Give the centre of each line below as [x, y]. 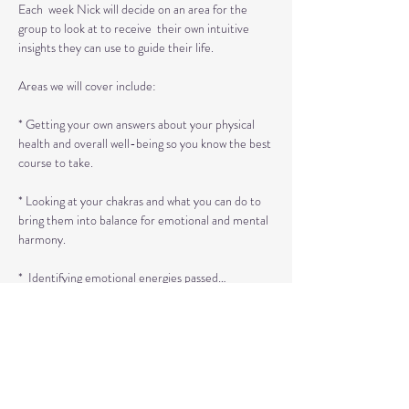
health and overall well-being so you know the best [146, 143]
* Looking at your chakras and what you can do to [141, 201]
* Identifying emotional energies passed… [122, 278]
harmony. [42, 239]
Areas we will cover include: [87, 86]
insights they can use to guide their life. [116, 47]
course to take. [56, 163]
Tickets [44, 361]
